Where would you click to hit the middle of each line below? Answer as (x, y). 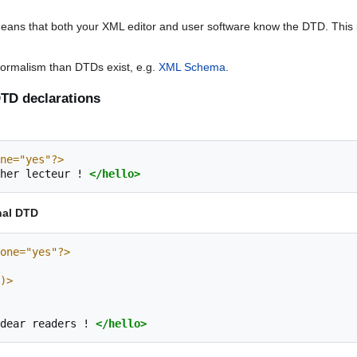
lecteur (48, 173)
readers (54, 323)
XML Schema (192, 67)
